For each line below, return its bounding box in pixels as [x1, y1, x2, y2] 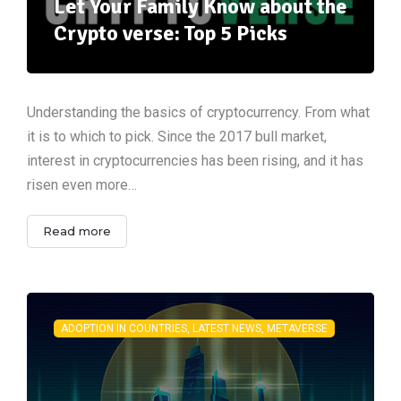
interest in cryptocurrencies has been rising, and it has [27, 151, 363, 169]
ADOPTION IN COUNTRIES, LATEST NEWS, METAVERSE [61, 321, 328, 335]
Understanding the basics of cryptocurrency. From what [27, 103, 370, 121]
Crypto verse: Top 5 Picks [54, 19, 287, 47]
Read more [43, 223, 111, 238]
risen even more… [27, 175, 137, 193]
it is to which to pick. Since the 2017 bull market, [27, 127, 327, 145]
